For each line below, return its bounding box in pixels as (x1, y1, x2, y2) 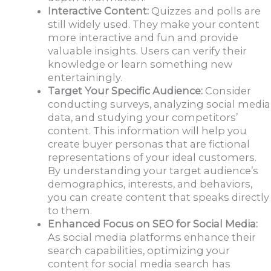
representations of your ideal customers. (48, 151, 257, 164)
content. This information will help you (48, 125, 247, 137)
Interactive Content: (48, 5, 149, 18)
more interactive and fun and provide (48, 31, 239, 44)
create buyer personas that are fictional (48, 138, 250, 151)
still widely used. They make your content (48, 18, 260, 31)
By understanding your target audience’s (48, 165, 259, 177)
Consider (205, 85, 252, 97)
